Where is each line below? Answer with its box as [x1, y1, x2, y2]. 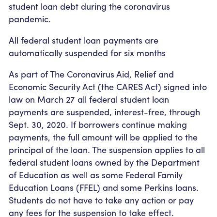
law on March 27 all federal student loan [9, 93, 169, 105]
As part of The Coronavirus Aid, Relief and [9, 67, 174, 80]
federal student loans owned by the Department [9, 155, 200, 168]
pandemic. [9, 12, 51, 25]
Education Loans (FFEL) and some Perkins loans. [9, 181, 199, 193]
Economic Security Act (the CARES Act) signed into [9, 80, 207, 93]
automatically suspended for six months [9, 46, 166, 59]
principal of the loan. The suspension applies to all [9, 143, 205, 155]
